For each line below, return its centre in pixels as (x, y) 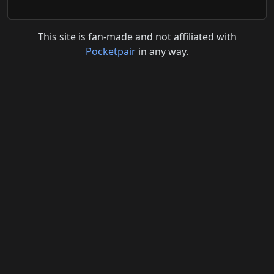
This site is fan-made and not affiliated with (137, 37)
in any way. (162, 52)
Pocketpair (111, 52)
